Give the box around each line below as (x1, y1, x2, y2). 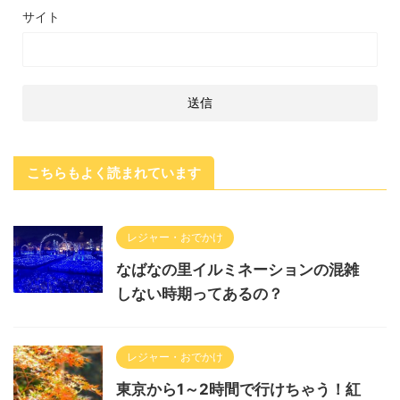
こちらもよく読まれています (27, 163, 201, 181)
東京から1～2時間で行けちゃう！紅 (116, 379, 361, 398)
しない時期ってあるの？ (116, 284, 283, 303)
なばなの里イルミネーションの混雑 (116, 260, 359, 279)
